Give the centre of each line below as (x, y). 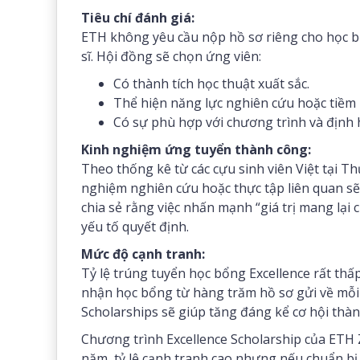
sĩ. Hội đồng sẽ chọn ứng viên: (171, 56)
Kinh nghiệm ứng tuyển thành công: (196, 149)
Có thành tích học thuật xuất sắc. (211, 84)
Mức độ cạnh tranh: (143, 254)
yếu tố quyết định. (135, 227)
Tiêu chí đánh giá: (138, 18)
